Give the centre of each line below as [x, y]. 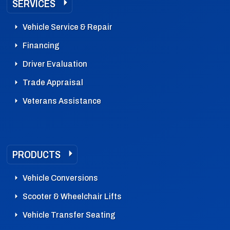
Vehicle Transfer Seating [69, 215]
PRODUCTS [36, 154]
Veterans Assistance [62, 101]
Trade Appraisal [53, 82]
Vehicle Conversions [60, 178]
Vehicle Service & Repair [68, 27]
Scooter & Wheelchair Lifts [72, 196]
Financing [41, 45]
